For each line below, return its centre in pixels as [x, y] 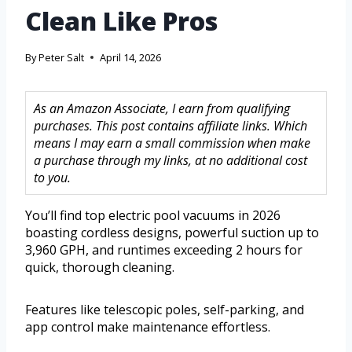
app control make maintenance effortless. [148, 327]
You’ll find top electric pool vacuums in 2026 [153, 216]
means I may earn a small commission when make [172, 143]
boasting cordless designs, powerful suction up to [172, 233]
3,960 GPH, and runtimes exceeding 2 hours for [164, 250]
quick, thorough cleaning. [100, 268]
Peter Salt [62, 58]
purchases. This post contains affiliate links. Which [170, 126]
